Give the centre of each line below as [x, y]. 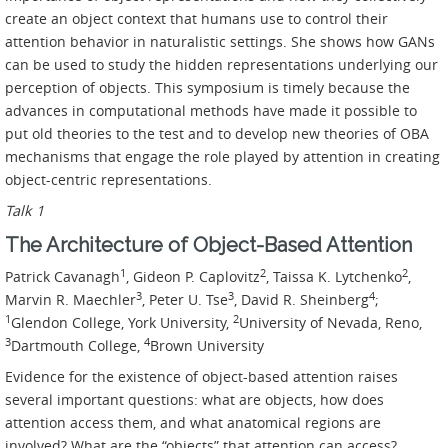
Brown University [207, 346]
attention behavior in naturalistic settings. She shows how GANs [220, 42]
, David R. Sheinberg [301, 300]
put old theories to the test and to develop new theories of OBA [217, 134]
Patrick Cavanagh [62, 277]
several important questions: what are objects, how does [194, 400]
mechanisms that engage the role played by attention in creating [222, 157]
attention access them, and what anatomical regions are [193, 423]
